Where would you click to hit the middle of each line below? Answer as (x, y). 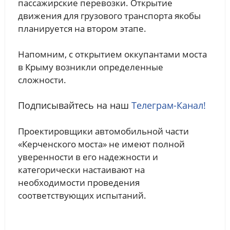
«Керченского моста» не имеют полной (101, 144)
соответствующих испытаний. (82, 195)
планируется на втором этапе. (82, 28)
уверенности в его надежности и (88, 157)
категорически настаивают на (81, 169)
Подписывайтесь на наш (74, 105)
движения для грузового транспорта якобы (109, 15)
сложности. (42, 80)
